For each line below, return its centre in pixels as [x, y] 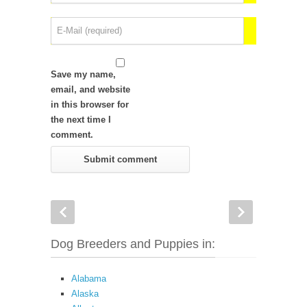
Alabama [89, 279]
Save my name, [83, 74]
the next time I [81, 120]
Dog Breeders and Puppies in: [133, 244]
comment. [72, 135]
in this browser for [90, 105]
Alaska [85, 294]
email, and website [90, 89]
